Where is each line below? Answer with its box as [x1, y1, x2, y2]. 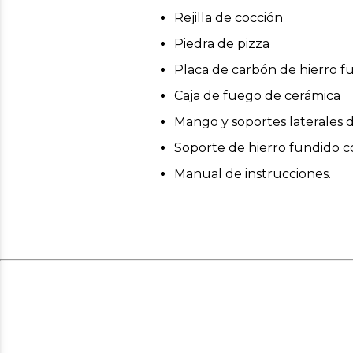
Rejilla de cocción [174, 9, 283, 25]
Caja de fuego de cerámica [174, 87, 340, 103]
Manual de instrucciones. [174, 165, 331, 181]
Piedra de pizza [174, 35, 269, 51]
